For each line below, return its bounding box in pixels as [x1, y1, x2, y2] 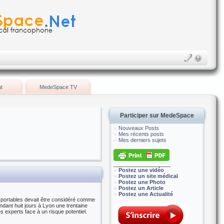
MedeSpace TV [39, 84, 77, 90]
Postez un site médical [118, 173, 178, 179]
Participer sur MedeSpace [120, 112, 194, 119]
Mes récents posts [118, 131, 164, 137]
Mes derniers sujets [118, 137, 166, 143]
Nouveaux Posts [118, 125, 159, 131]
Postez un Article [118, 185, 163, 191]
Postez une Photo [118, 179, 165, 185]
